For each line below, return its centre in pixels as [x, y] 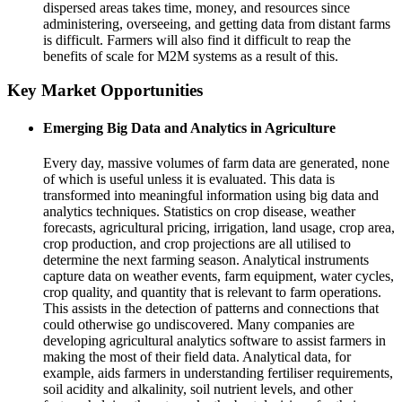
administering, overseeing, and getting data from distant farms [217, 23]
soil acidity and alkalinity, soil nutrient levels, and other [198, 389]
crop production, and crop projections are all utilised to [197, 244]
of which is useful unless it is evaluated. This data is [189, 179]
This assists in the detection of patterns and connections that [211, 308]
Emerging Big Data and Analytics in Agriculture [189, 127]
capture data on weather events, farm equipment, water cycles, [218, 276]
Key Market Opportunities [105, 91]
